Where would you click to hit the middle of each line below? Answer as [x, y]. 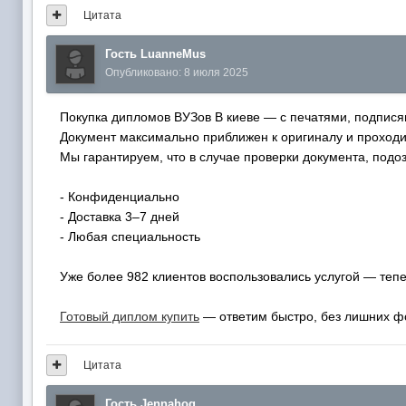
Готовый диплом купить [130, 316]
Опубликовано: [145, 72]
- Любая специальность [130, 236]
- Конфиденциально [120, 196]
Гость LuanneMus [155, 53]
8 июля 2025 [216, 72]
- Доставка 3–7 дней [120, 216]
